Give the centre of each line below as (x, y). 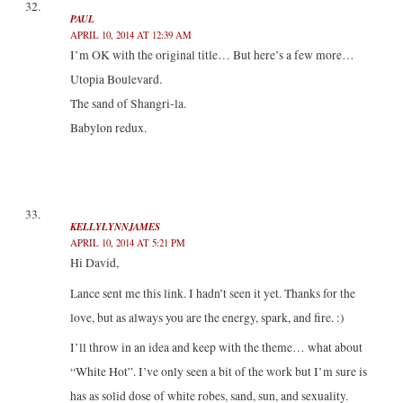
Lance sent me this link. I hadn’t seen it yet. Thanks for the (212, 293)
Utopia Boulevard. (116, 80)
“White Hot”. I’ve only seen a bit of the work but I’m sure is (218, 372)
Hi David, (94, 262)
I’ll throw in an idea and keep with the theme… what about (216, 348)
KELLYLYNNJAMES (115, 226)
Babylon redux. (108, 128)
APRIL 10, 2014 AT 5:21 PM (127, 242)
